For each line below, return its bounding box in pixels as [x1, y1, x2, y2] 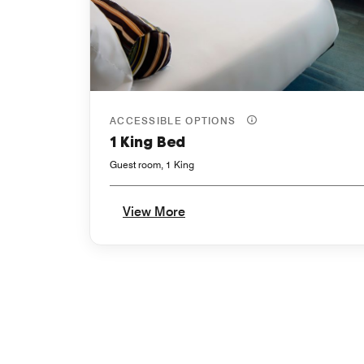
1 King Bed [110, 132, 185, 153]
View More [123, 204, 185, 220]
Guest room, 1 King [110, 158, 194, 171]
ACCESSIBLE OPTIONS [110, 115, 240, 128]
